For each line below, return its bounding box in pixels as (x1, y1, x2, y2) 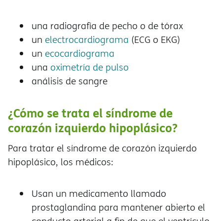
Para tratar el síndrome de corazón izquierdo (8, 142, 197, 155)
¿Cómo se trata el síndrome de (8, 104, 173, 122)
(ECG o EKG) (129, 33, 180, 46)
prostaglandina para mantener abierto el (32, 201, 205, 214)
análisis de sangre (32, 74, 108, 88)
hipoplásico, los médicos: (8, 155, 113, 169)
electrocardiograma (45, 33, 129, 46)
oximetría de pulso (50, 61, 129, 74)
